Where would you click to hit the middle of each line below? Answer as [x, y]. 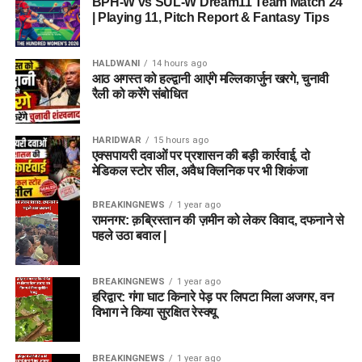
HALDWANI [116, 63]
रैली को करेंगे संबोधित [139, 94]
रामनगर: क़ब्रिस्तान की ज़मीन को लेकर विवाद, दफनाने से [218, 220]
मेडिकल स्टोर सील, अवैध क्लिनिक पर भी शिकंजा [200, 170]
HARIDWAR [116, 140]
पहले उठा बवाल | [129, 235]
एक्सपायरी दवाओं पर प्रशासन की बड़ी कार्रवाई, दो [201, 155]
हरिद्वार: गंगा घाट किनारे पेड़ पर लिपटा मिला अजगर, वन [213, 297]
